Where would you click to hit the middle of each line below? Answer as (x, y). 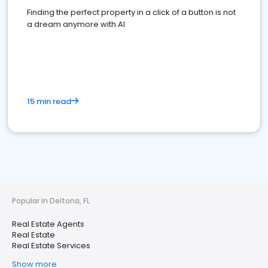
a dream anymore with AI (76, 24)
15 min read (49, 101)
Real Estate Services (51, 246)
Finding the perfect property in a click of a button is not (131, 12)
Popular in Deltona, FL (51, 201)
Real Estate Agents (48, 224)
